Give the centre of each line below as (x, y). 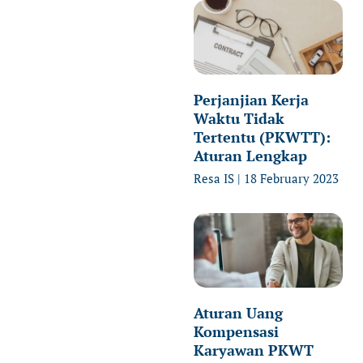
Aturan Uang (238, 312)
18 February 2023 (290, 178)
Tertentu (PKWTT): (262, 137)
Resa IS (216, 178)
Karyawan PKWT (254, 350)
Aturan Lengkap (250, 155)
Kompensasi (236, 331)
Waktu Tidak (239, 118)
